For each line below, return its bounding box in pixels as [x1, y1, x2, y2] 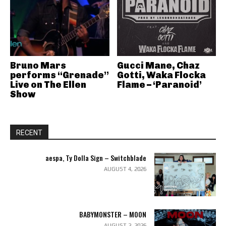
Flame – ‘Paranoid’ [117, 79, 202, 90]
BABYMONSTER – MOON [79, 208, 146, 219]
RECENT [16, 129, 42, 137]
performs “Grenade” [10, 70, 109, 81]
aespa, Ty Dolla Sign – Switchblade [45, 152, 146, 163]
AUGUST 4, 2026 [103, 166, 146, 172]
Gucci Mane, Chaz [117, 60, 200, 71]
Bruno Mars [10, 60, 66, 71]
